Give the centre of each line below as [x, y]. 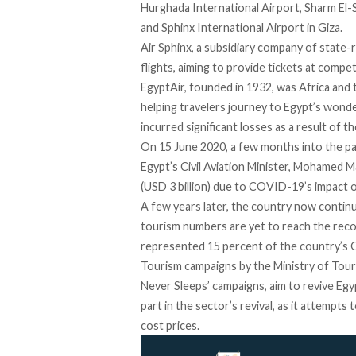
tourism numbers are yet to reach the [237, 226]
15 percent [235, 246]
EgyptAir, [165, 87]
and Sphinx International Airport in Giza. [242, 28]
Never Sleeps [174, 286]
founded [211, 87]
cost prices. [170, 326]
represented [174, 246]
